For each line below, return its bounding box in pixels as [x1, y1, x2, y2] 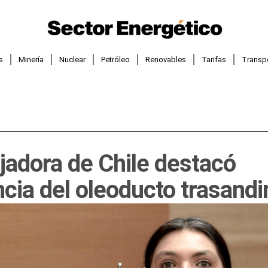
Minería [19, 54, 44, 64]
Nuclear [59, 54, 86, 64]
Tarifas [202, 54, 227, 64]
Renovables [145, 54, 187, 64]
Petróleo [101, 54, 130, 64]
